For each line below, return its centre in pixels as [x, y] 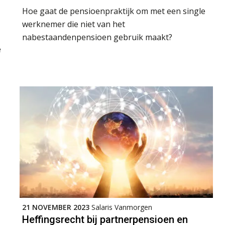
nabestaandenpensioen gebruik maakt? [97, 37]
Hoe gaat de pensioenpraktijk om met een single [114, 11]
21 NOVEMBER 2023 [56, 207]
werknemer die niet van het [74, 24]
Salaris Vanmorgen [122, 207]
